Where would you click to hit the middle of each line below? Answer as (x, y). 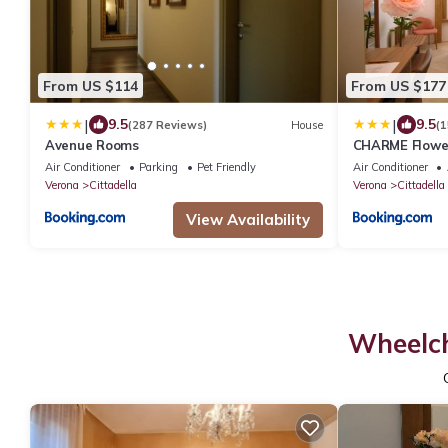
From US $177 (398, 85)
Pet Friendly (226, 167)
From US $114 (90, 85)
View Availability (247, 220)
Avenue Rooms (92, 145)
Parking (158, 167)
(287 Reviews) (167, 124)
